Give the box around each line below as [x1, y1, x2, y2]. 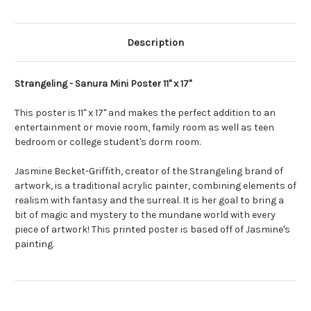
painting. [15, 238, 54, 251]
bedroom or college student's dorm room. [15, 136, 201, 149]
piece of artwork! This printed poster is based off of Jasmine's [15, 224, 290, 236]
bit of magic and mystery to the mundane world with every [15, 209, 276, 221]
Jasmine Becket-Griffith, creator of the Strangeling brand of [15, 165, 283, 178]
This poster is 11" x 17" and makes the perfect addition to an [15, 107, 276, 119]
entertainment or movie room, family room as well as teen [15, 121, 274, 134]
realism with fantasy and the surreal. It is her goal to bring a [15, 194, 284, 207]
